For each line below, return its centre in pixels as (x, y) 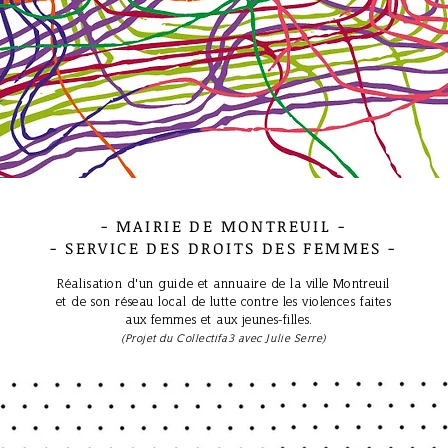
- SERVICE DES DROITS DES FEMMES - (223, 248)
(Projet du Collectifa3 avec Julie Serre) (223, 338)
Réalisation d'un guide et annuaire (164, 283)
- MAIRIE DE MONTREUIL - (223, 226)
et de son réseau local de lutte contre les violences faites (223, 301)
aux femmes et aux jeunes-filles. (221, 319)
